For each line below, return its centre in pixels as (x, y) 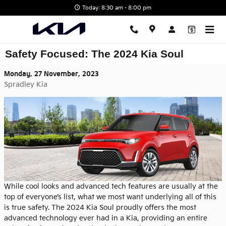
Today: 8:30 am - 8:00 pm (117, 8)
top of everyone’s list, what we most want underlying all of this (110, 197)
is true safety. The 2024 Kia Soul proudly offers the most (100, 208)
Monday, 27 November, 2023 (51, 74)
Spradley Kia (26, 84)
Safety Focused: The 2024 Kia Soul (94, 54)
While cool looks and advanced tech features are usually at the (111, 187)
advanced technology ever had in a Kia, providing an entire (106, 218)
